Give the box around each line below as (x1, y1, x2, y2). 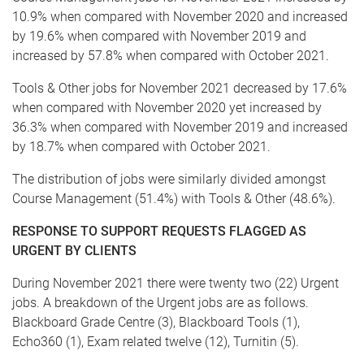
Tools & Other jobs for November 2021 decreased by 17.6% (12, 80, 347, 97)
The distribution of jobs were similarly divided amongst (12, 171, 326, 188)
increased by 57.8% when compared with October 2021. (12, 48, 329, 64)
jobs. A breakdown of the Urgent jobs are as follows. (12, 295, 309, 311)
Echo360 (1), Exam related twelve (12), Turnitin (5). (12, 334, 299, 350)
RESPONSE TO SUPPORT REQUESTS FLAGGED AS (12, 223, 306, 240)
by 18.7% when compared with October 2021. (12, 139, 271, 155)
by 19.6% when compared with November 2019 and (12, 28, 306, 45)
